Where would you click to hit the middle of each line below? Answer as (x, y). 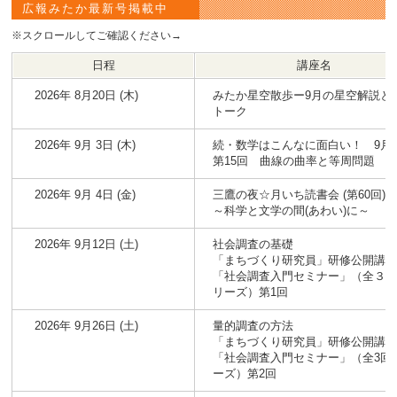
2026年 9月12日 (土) (87, 244)
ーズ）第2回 (245, 373)
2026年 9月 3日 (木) (86, 144)
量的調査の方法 (253, 325)
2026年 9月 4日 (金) (86, 194)
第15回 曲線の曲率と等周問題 (294, 160)
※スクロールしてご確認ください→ (97, 35)
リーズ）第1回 (251, 292)
